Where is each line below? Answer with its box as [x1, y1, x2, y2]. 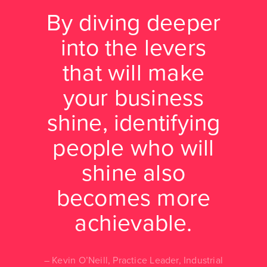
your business [63, 83, 204, 112]
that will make [63, 58, 204, 87]
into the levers [60, 33, 207, 62]
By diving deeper [46, 8, 221, 37]
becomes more [56, 184, 211, 212]
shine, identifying [46, 108, 221, 137]
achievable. [74, 209, 193, 237]
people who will [52, 133, 215, 162]
